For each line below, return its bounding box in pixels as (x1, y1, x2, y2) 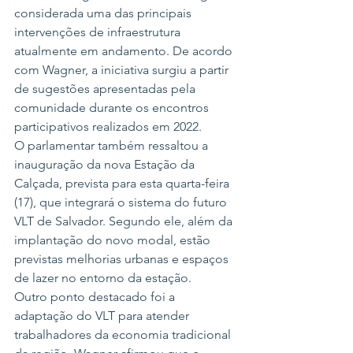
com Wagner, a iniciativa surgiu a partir (14, 62, 232, 77)
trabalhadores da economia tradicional (14, 327, 234, 342)
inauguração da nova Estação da (14, 157, 198, 172)
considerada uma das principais (14, 6, 195, 20)
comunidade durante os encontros (14, 100, 212, 115)
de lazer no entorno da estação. (14, 270, 191, 285)
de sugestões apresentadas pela (14, 81, 199, 96)
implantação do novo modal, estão (14, 232, 214, 247)
